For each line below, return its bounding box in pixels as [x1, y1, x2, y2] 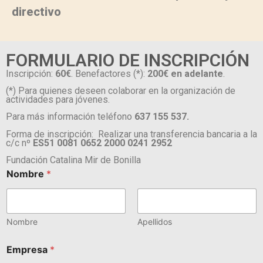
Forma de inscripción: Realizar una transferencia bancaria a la [6, 128, 257, 140]
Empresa [6, 244, 50, 256]
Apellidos [137, 217, 172, 227]
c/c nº [6, 137, 33, 149]
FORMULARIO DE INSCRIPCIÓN [6, 49, 249, 70]
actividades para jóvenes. [6, 93, 110, 105]
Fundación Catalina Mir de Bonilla [6, 154, 141, 166]
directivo [12, 5, 61, 19]
